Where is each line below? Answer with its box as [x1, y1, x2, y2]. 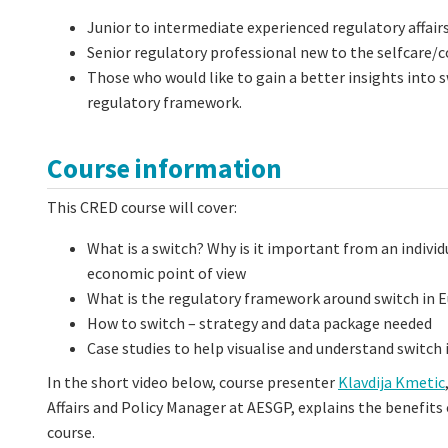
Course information [47, 151, 287, 186]
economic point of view [87, 262, 246, 283]
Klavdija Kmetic [338, 371, 445, 392]
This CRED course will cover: [47, 196, 237, 217]
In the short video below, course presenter [47, 371, 338, 392]
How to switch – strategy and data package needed [87, 312, 432, 333]
